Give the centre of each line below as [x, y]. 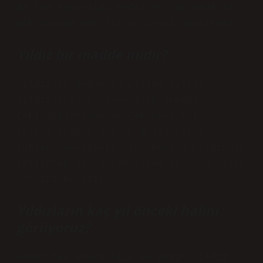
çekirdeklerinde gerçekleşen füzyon [116, 116]
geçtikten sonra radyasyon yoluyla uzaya [131, 164]
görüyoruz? [53, 227]
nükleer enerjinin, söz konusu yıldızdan [131, 148]
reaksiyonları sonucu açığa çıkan [110, 132]
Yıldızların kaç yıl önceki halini [117, 210]
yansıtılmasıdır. [63, 180]
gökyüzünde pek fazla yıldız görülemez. [128, 23]
